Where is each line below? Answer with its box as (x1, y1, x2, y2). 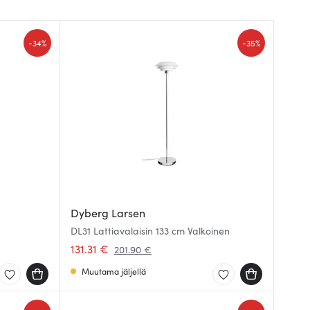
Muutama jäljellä (82, 265, 146, 277)
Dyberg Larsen (71, 205, 145, 220)
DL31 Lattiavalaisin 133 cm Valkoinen (71, 224, 230, 237)
